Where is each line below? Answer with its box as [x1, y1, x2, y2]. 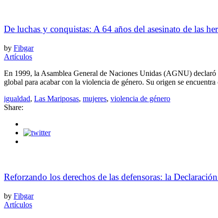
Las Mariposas [34, 94, 79, 103]
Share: [4, 103, 23, 112]
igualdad [4, 94, 30, 103]
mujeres [83, 94, 107, 103]
